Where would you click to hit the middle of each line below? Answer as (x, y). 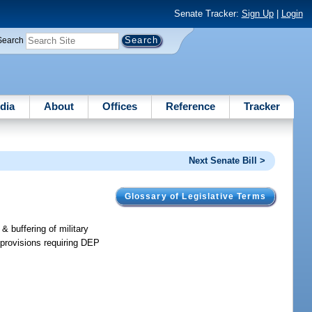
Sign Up (257, 14)
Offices (119, 106)
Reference (191, 106)
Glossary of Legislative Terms (195, 196)
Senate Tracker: (208, 14)
